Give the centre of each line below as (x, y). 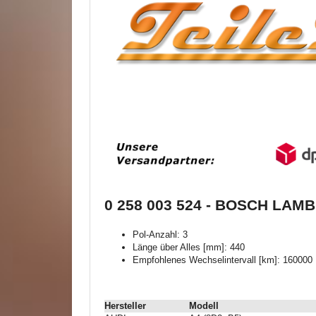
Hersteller (125, 305)
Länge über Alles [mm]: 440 (189, 248)
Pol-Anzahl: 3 (160, 235)
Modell (204, 305)
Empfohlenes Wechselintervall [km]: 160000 (223, 260)
